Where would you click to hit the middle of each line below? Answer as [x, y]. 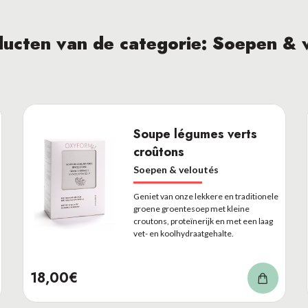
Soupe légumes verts [195, 134]
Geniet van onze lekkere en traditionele [206, 196]
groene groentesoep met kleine [191, 209]
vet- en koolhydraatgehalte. [183, 233]
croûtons [158, 152]
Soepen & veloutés [176, 169]
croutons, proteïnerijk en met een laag [203, 221]
